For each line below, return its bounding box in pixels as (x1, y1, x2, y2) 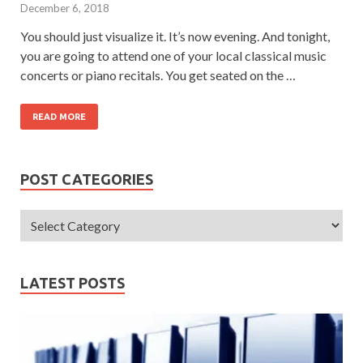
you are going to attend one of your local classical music (20, 47, 327, 63)
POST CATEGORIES (20, 170, 153, 187)
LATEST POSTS (20, 274, 125, 291)
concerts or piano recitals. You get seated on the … (20, 66, 296, 83)
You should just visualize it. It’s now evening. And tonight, (20, 28, 330, 44)
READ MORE (32, 111, 86, 122)
